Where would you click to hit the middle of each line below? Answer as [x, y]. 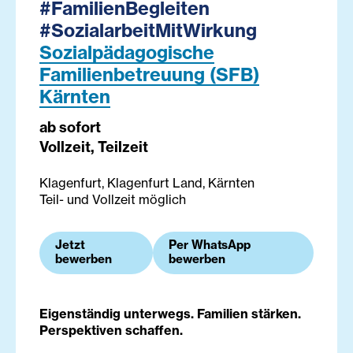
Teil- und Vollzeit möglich [113, 200]
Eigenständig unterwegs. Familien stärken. [170, 314]
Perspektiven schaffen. [111, 331]
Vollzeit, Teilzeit [94, 147]
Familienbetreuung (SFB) [149, 75]
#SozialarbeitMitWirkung [148, 31]
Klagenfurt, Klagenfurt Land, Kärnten [147, 183]
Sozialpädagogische [127, 53]
